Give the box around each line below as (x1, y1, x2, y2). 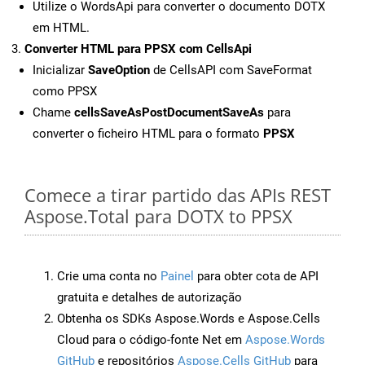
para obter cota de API (194, 269, 319, 284)
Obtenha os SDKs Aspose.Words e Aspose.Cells (57, 311, 320, 327)
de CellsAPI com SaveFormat (150, 63, 312, 78)
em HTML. (33, 20, 90, 36)
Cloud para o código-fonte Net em (57, 332, 245, 348)
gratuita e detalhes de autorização (57, 290, 242, 306)
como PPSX (33, 84, 97, 99)
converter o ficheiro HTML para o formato (33, 126, 263, 142)
